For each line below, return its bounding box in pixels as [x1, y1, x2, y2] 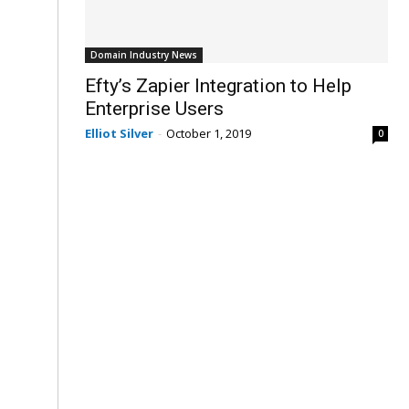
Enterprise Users [85, 97, 224, 120]
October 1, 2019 [166, 124, 251, 142]
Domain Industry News [90, 47, 197, 61]
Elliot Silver [85, 124, 153, 142]
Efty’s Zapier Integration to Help [85, 74, 351, 97]
